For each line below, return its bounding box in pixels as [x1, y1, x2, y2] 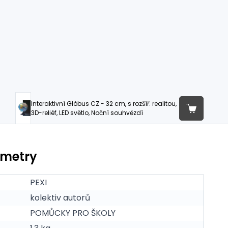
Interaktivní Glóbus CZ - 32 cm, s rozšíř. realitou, [31, 99, 177, 108]
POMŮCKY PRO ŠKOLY [30, 207, 116, 219]
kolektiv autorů [30, 192, 90, 204]
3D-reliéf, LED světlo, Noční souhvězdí [31, 108, 143, 117]
